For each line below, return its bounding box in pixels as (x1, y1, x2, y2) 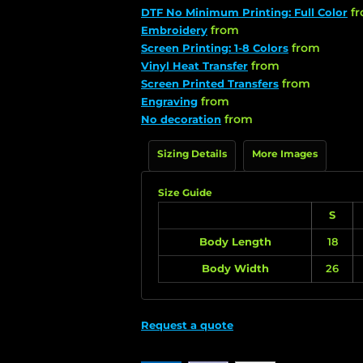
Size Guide (158, 186, 212, 199)
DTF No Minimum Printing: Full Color (141, 6, 348, 19)
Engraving (141, 95, 198, 108)
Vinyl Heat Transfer (141, 59, 248, 72)
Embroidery (141, 23, 207, 36)
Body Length (199, 236, 271, 248)
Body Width (201, 263, 269, 275)
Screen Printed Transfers (141, 77, 279, 90)
